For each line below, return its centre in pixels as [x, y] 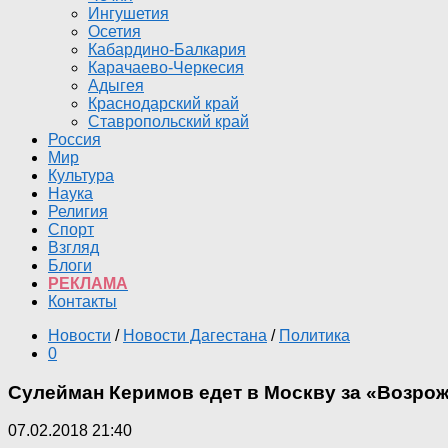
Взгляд [73, 247]
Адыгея [116, 85]
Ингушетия [128, 13]
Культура [81, 175]
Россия [74, 139]
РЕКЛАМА [88, 283]
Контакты [82, 301]
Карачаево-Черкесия [166, 67]
